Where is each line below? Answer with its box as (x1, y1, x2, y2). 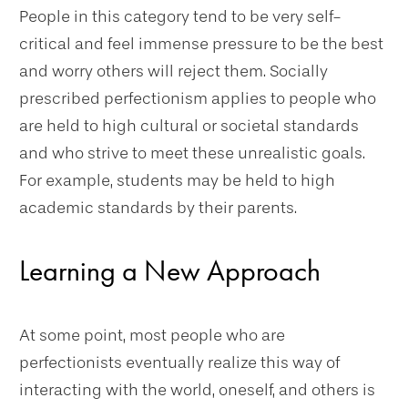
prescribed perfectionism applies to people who (19, 88, 376, 108)
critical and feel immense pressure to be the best (19, 34, 383, 54)
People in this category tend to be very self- (19, 6, 342, 26)
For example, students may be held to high (19, 170, 335, 190)
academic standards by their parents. (19, 198, 297, 218)
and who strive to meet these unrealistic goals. (19, 143, 365, 163)
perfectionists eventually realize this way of (19, 352, 340, 372)
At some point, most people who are (19, 325, 285, 345)
